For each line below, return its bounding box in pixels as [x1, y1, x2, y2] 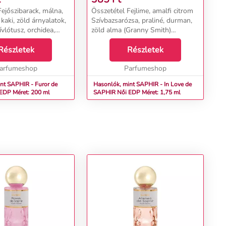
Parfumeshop [124, 64, 166, 73]
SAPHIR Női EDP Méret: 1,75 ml [117, 88, 181, 96]
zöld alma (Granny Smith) [91, 25, 171, 35]
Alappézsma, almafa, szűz [91, 35, 172, 44]
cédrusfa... [91, 44, 123, 54]
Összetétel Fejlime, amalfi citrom [91, 6, 193, 16]
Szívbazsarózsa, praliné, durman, [91, 16, 192, 25]
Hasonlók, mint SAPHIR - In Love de [93, 80, 192, 88]
